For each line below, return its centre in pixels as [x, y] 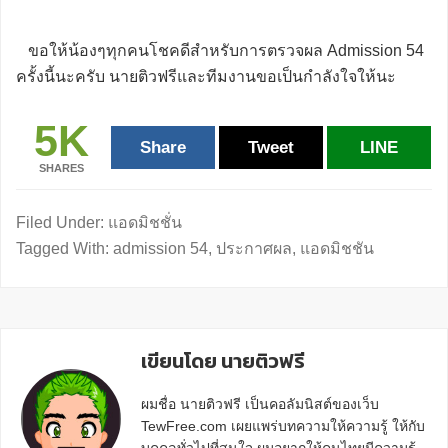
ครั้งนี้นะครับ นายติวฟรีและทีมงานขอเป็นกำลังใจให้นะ [206, 76]
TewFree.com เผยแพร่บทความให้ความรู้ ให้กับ [283, 426]
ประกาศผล [254, 248]
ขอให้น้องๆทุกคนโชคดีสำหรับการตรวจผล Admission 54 [220, 50]
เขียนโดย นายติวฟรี [223, 361]
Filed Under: [62, 222]
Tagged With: [64, 248]
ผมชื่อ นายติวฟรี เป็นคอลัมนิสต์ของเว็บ [260, 404]
